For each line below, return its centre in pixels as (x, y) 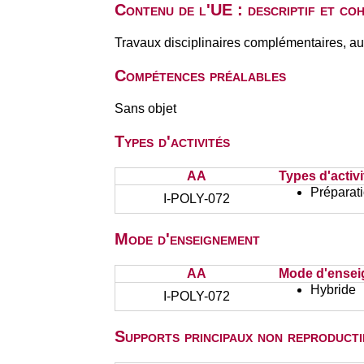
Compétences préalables (200, 76)
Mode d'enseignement (187, 239)
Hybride (333, 290)
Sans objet (145, 108)
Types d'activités (172, 141)
